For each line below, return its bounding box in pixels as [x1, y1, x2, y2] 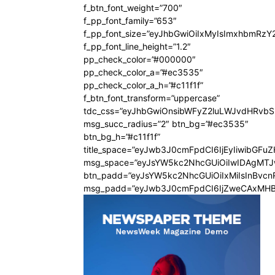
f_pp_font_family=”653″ [83, 15, 177, 26]
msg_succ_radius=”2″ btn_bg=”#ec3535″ [83, 118, 249, 130]
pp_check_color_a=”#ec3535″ [83, 67, 203, 78]
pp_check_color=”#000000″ [83, 54, 196, 65]
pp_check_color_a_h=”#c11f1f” [83, 80, 203, 91]
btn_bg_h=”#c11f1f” [83, 131, 160, 142]
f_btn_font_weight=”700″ [83, 2, 182, 14]
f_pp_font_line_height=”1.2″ [83, 41, 191, 52]
